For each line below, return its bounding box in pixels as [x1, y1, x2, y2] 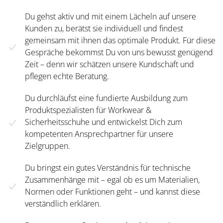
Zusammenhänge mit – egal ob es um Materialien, [25, 174, 200, 186]
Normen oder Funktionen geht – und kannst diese [25, 186, 200, 198]
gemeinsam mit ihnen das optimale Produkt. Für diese [25, 35, 216, 46]
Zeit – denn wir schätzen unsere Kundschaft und [25, 59, 194, 70]
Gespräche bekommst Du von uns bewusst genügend [25, 47, 213, 58]
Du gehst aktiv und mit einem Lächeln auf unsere [25, 11, 196, 22]
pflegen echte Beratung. [25, 71, 109, 82]
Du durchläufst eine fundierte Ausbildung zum [25, 93, 188, 104]
